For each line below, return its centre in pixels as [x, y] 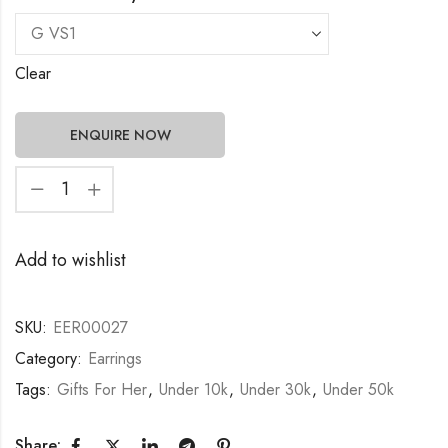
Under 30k [275, 389]
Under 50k [358, 389]
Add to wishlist [70, 259]
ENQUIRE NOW [120, 134]
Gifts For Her [102, 389]
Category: [51, 358]
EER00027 [90, 327]
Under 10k [193, 389]
